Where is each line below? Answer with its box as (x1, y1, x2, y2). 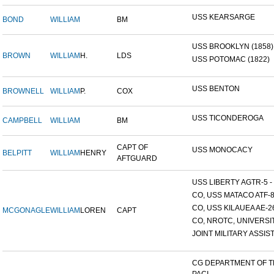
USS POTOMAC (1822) (192, 55, 270, 64)
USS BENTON (192, 84, 240, 94)
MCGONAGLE (2, 206, 50, 215)
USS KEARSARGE (192, 13, 255, 22)
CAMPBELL (2, 116, 42, 125)
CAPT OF (117, 143, 148, 152)
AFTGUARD (117, 154, 157, 163)
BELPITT (2, 149, 32, 158)
